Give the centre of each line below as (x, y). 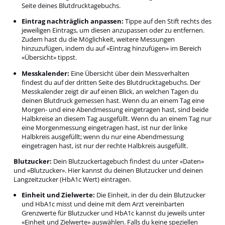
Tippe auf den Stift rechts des (168, 21)
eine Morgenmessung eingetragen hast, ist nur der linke (105, 127)
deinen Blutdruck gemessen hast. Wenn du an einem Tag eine (113, 100)
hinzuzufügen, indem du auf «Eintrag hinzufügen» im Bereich (112, 48)
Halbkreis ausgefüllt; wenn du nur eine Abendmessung (103, 136)
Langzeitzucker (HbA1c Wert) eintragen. (72, 180)
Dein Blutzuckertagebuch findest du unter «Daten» (128, 161)
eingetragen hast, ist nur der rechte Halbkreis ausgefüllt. (105, 145)
